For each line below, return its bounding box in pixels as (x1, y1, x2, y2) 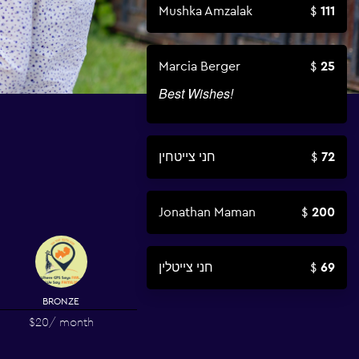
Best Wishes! (159, 84, 233, 103)
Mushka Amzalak (159, 2, 252, 19)
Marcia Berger (159, 58, 240, 75)
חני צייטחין (159, 148, 216, 165)
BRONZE (42, 295, 79, 308)
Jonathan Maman (159, 204, 256, 220)
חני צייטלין (159, 259, 213, 276)
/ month (48, 314, 94, 329)
